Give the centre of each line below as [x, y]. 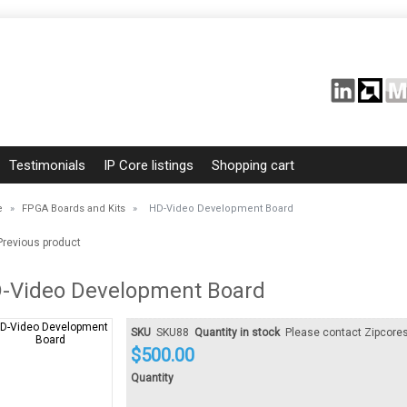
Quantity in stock [237, 333]
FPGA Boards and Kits [74, 208]
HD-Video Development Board [221, 208]
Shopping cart [253, 165]
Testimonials [47, 165]
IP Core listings [149, 165]
